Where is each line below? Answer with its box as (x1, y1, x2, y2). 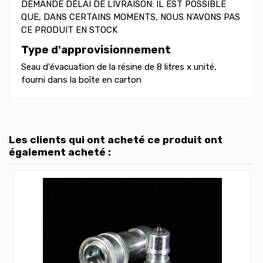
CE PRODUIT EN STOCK (21, 24, 117, 35)
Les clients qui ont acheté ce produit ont (9, 134, 222, 146)
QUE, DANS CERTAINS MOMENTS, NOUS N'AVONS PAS (21, 11, 240, 22)
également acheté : (9, 146, 111, 159)
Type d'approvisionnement (21, 42, 171, 56)
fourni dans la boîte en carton (21, 75, 141, 86)
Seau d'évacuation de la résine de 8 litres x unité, (21, 62, 217, 73)
